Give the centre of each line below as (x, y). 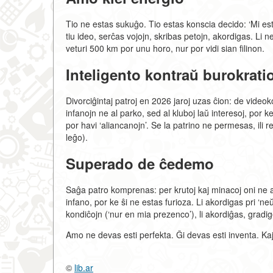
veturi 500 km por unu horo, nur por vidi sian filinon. (165, 48)
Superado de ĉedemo (140, 164)
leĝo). (77, 137)
